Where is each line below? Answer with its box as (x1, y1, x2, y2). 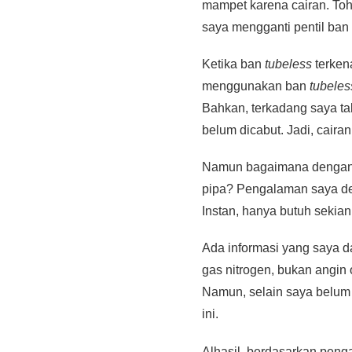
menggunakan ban (202, 79, 310, 93)
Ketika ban (202, 57, 265, 71)
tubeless (265, 57, 312, 71)
